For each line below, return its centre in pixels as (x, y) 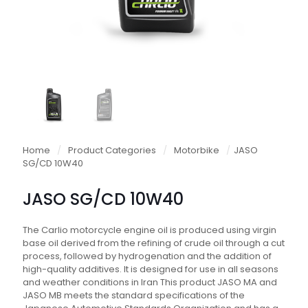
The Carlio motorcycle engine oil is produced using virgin (150, 230)
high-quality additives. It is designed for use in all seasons (151, 269)
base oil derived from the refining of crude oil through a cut (154, 243)
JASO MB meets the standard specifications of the (134, 295)
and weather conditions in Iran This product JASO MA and (150, 282)
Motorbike (197, 150)
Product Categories (112, 150)
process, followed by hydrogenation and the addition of (147, 256)
